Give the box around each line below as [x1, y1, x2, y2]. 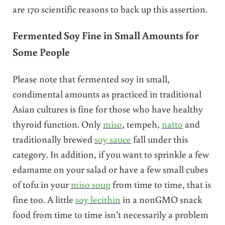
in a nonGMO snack [120, 192, 202, 205]
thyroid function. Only [12, 117, 103, 130]
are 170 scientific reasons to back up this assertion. [12, 3, 207, 16]
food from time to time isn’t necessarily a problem [12, 207, 208, 220]
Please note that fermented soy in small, [12, 72, 170, 85]
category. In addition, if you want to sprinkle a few [12, 147, 209, 160]
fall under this [131, 132, 188, 145]
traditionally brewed [12, 132, 94, 145]
